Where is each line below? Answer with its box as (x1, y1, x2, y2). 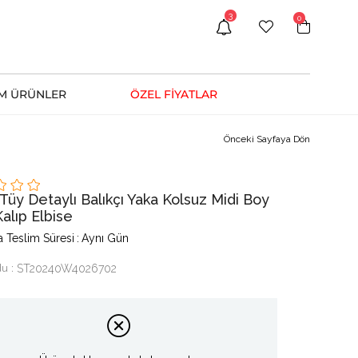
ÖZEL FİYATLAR (130, 87, 217, 101)
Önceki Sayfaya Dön (224, 133, 310, 145)
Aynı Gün (82, 232, 129, 245)
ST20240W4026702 (17, 262, 117, 275)
